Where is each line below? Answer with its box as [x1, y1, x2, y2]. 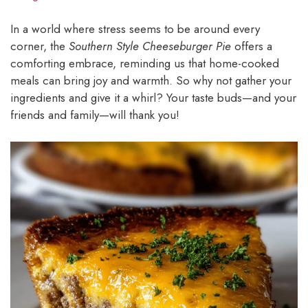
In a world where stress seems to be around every [10, 21, 260, 38]
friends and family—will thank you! [10, 107, 179, 124]
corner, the [10, 38, 69, 55]
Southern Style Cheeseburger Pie [69, 38, 231, 55]
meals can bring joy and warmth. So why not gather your [10, 72, 291, 89]
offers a [231, 38, 272, 55]
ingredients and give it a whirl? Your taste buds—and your [10, 89, 296, 107]
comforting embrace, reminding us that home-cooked [10, 55, 279, 72]
